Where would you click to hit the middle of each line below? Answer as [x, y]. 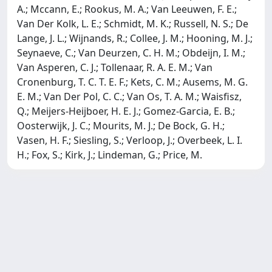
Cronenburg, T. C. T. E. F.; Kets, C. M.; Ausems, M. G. [132, 82]
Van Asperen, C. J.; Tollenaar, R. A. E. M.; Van [115, 67]
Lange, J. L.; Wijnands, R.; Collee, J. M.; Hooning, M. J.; [135, 38]
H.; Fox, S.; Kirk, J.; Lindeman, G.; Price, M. [110, 155]
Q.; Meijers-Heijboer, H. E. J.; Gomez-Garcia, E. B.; [126, 111]
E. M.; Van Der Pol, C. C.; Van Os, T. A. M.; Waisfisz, [129, 96]
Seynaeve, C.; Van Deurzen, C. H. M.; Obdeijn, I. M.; [131, 53]
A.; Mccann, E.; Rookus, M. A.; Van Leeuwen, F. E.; [127, 9]
